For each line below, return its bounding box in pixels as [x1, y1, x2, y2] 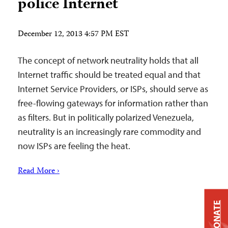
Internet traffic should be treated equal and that [18, 69, 201, 80]
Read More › [18, 165, 60, 178]
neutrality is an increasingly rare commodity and [18, 126, 201, 137]
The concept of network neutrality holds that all [18, 54, 198, 66]
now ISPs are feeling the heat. [18, 140, 130, 152]
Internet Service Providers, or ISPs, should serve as [18, 83, 208, 95]
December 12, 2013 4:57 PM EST [18, 28, 129, 41]
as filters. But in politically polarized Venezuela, [18, 111, 194, 123]
